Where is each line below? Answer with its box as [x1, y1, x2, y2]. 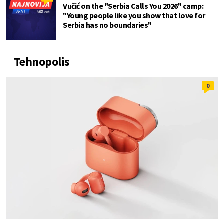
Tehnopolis [14, 53, 70, 69]
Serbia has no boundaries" [63, 19, 152, 30]
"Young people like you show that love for [63, 10, 205, 20]
